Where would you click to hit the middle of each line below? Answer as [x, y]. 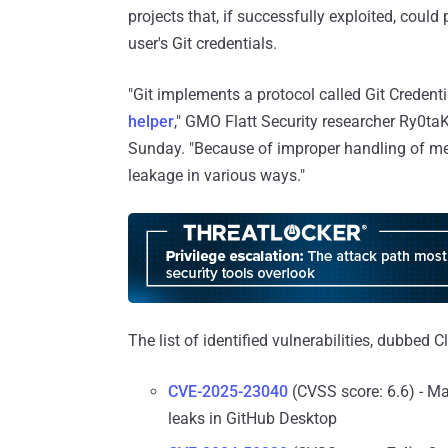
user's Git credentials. [202, 44]
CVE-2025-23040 [228, 392]
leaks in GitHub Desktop [252, 419]
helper [151, 122]
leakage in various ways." [216, 176]
